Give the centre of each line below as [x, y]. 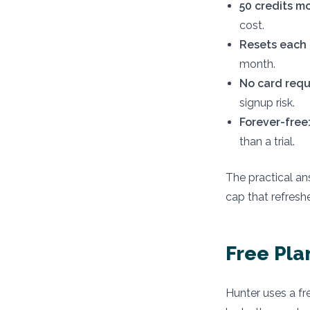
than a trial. [267, 141]
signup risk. [267, 102]
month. [257, 64]
